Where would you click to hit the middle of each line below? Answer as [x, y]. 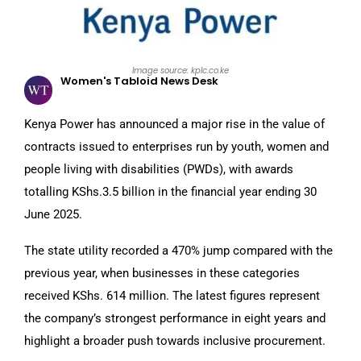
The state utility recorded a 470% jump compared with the [178, 250]
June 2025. [53, 214]
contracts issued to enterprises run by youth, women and [176, 146]
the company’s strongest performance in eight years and [175, 318]
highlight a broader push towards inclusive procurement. [175, 340]
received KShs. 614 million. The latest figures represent [172, 295]
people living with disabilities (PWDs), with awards [159, 169]
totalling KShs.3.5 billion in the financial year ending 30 [170, 191]
